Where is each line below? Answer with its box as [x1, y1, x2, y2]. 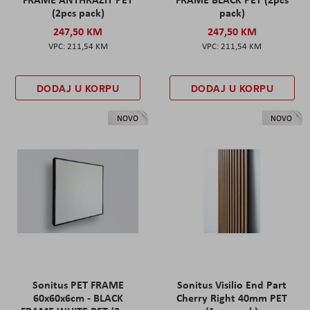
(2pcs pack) [51, 4, 104, 20]
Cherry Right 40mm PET [176, 289, 288, 305]
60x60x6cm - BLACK [33, 289, 123, 305]
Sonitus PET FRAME [32, 276, 124, 292]
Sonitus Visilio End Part [177, 276, 287, 292]
